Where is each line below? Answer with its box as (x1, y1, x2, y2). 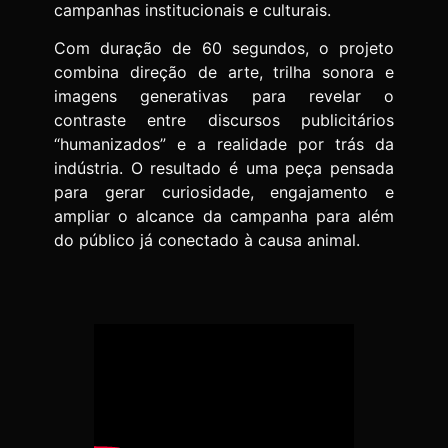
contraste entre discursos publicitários (54, 110, 394, 131)
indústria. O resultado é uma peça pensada (54, 158, 394, 179)
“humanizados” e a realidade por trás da (54, 134, 394, 155)
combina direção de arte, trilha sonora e (54, 62, 394, 83)
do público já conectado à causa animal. (54, 230, 360, 251)
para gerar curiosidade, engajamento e (54, 182, 394, 203)
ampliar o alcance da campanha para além (54, 206, 394, 227)
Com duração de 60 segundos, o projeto (54, 38, 394, 59)
